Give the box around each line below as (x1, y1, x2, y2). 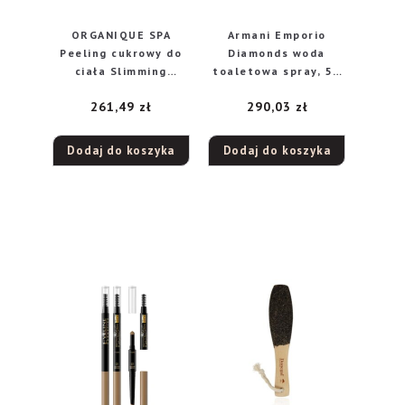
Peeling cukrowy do (60, 45, 183, 60)
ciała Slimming (74, 63, 167, 78)
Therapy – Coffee (64, 81, 178, 96)
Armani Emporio (227, 27, 326, 42)
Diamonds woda (228, 45, 325, 60)
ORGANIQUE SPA (71, 27, 172, 42)
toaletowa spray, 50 (212, 63, 341, 78)
